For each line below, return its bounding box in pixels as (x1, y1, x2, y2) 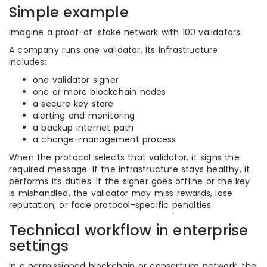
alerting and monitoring (33, 110, 135, 122)
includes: (9, 56, 46, 68)
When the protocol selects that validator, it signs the (9, 151, 240, 163)
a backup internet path (33, 122, 134, 133)
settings (9, 236, 69, 256)
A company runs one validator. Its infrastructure (9, 44, 218, 56)
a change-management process (33, 133, 176, 145)
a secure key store (33, 98, 114, 110)
